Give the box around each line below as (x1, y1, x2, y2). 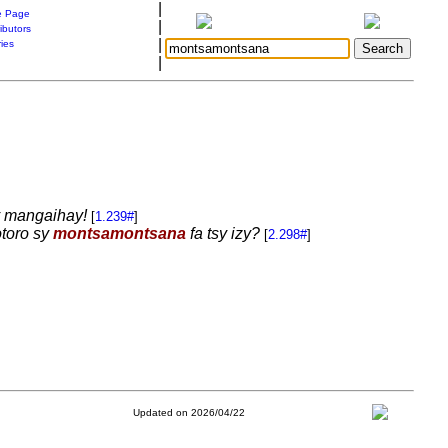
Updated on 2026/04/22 (132, 407, 245, 418)
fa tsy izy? (185, 225, 260, 242)
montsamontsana (52, 225, 186, 242)
